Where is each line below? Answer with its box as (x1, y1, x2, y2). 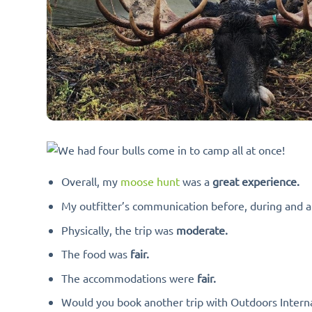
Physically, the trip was (61, 222, 176, 237)
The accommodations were (61, 270, 197, 285)
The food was (61, 247, 130, 261)
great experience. (212, 174, 299, 189)
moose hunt (120, 174, 180, 189)
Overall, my (61, 174, 120, 189)
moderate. (175, 222, 228, 237)
